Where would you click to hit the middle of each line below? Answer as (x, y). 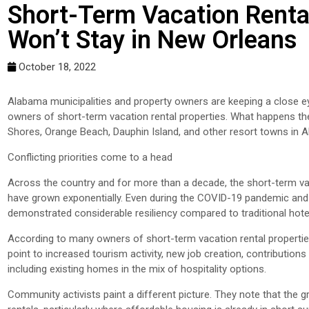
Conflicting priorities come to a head (90, 158)
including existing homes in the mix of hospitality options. (137, 269)
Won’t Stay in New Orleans (152, 40)
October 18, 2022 (57, 67)
